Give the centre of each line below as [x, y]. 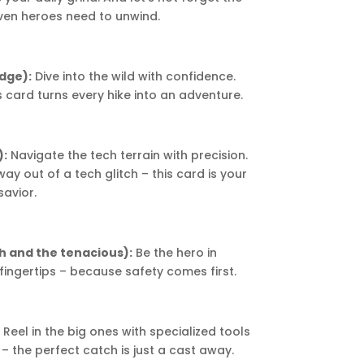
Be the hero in [175, 253]
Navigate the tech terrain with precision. [127, 156]
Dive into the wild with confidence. [134, 77]
